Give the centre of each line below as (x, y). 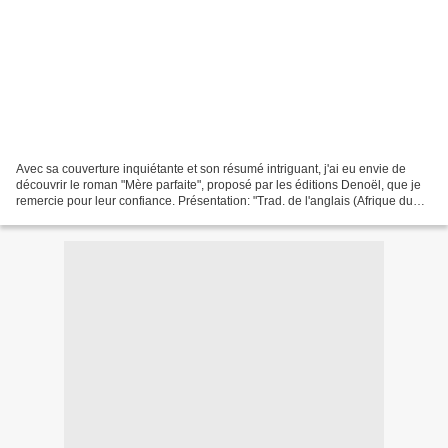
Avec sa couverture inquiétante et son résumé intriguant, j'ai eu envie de (211, 168)
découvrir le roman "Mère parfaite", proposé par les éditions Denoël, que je (218, 184)
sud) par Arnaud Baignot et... (93, 216)
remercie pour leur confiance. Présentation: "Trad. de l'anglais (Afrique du (214, 200)
